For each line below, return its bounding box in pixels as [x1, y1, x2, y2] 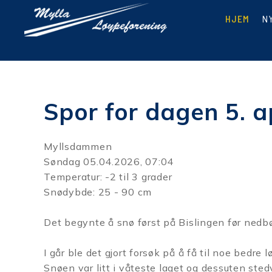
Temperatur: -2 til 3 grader [44, 171, 172, 183]
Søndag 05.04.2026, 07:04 [44, 155, 174, 168]
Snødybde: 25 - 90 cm [44, 186, 152, 198]
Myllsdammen [44, 140, 112, 152]
